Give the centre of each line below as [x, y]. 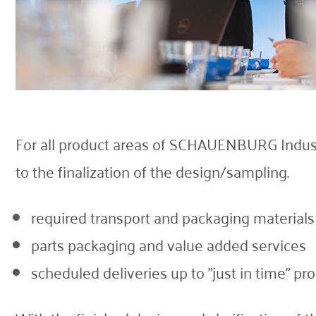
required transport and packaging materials [173, 218]
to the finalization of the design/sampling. [152, 172]
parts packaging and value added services [169, 245]
